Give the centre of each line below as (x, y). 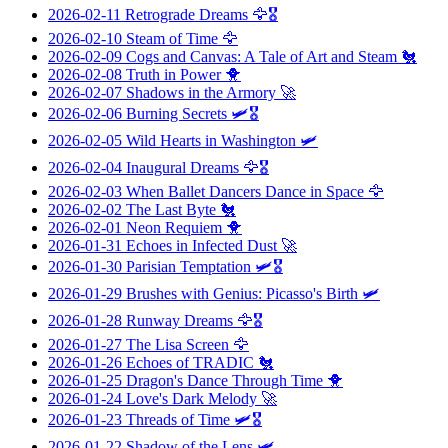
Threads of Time (178, 419)
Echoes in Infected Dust (201, 245)
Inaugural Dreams (182, 167)
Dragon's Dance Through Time (224, 380)
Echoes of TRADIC (190, 362)
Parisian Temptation (188, 266)
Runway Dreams (179, 320)
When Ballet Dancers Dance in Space (245, 191)
